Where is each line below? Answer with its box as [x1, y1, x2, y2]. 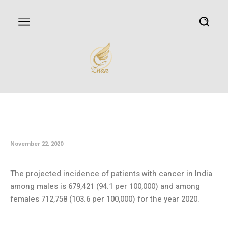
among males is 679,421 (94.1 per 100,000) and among [10, 180, 200, 192]
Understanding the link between [10, 92, 213, 113]
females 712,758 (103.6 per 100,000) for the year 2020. [10, 193, 199, 205]
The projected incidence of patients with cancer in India [10, 167, 212, 179]
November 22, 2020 [10, 139, 63, 147]
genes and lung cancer [10, 111, 155, 132]
